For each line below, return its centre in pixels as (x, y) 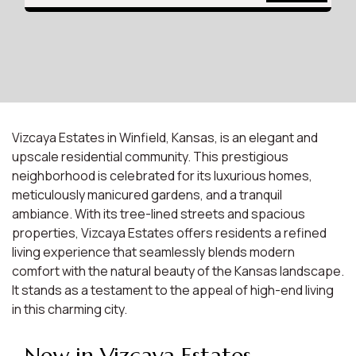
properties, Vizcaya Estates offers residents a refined (169, 233)
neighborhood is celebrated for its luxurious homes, (162, 176)
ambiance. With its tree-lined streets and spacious (159, 214)
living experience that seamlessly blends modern (153, 252)
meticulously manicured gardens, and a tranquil (147, 195)
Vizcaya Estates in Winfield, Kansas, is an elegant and (165, 137)
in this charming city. (70, 309)
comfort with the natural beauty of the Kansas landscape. (178, 271)
